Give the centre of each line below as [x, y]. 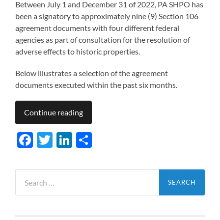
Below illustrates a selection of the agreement [92, 73]
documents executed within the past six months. [96, 85]
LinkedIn [102, 140]
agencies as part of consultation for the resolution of [103, 40]
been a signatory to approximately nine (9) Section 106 [107, 16]
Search [26, 174]
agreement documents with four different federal [97, 28]
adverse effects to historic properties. [79, 52]
